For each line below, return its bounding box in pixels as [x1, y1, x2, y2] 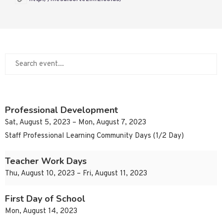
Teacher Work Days [5, 155, 87, 167]
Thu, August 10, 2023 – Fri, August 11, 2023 [5, 169, 147, 179]
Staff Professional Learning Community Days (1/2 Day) [5, 131, 184, 141]
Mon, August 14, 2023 [5, 207, 77, 217]
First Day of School [5, 193, 85, 205]
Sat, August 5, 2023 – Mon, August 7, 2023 [5, 118, 146, 128]
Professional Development [5, 104, 118, 116]
